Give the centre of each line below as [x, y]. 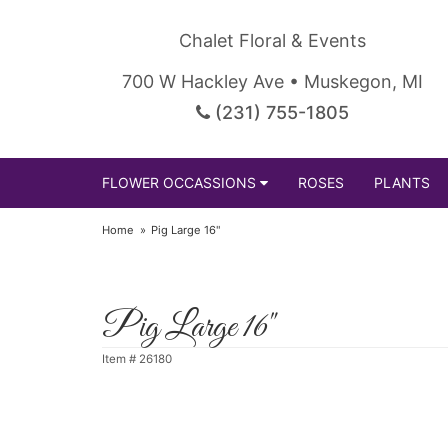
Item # [120, 359]
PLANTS [402, 182]
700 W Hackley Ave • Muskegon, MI [272, 81]
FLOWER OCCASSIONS [179, 182]
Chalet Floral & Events [272, 40]
